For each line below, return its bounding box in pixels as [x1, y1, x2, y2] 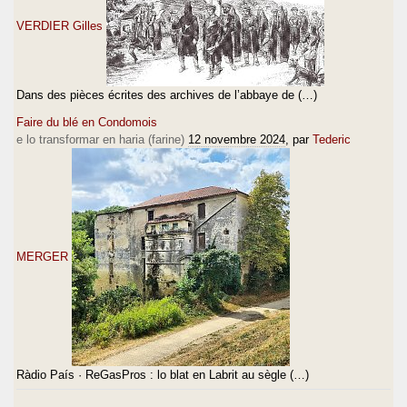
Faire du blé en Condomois [16, 114, 157, 129]
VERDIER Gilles [16, 18, 103, 33]
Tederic [313, 132, 351, 146]
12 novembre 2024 [188, 132, 285, 146]
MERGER [16, 249, 68, 263]
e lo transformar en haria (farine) [16, 132, 184, 146]
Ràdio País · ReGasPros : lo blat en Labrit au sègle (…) [16, 367, 309, 382]
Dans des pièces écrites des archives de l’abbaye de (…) [16, 87, 317, 102]
